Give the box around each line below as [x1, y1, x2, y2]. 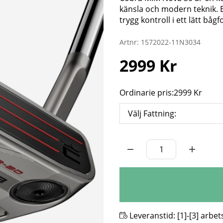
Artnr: [119, 37, 141, 47]
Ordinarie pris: [119, 87, 174, 98]
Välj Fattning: [128, 108, 176, 119]
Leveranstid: [127, 210, 177, 221]
